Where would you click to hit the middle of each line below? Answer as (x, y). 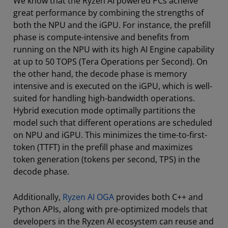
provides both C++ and (159, 197)
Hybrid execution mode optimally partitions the (104, 110)
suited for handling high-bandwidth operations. (104, 98)
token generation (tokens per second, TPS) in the (107, 159)
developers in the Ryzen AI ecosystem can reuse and (113, 221)
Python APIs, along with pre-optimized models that (110, 209)
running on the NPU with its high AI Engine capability (114, 49)
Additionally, (38, 197)
